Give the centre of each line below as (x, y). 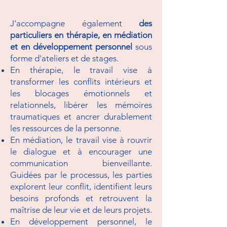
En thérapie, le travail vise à (81, 70)
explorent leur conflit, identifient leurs (81, 186)
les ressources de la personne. (66, 128)
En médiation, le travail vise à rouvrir (81, 140)
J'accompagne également (74, 23)
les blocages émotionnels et (81, 93)
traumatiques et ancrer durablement (81, 117)
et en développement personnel (73, 47)
